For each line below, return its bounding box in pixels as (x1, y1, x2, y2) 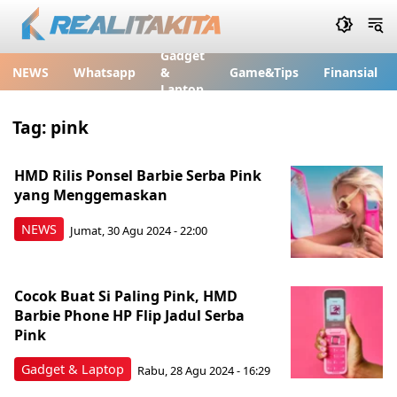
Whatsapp (74, 63, 136, 81)
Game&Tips (230, 63, 299, 81)
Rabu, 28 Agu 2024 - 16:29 (137, 362, 270, 378)
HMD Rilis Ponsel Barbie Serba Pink (14, 166, 261, 185)
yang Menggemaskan (14, 185, 167, 205)
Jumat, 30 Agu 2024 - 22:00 (70, 222, 207, 238)
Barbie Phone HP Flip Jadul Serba (14, 306, 245, 325)
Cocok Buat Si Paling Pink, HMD (14, 286, 237, 306)
